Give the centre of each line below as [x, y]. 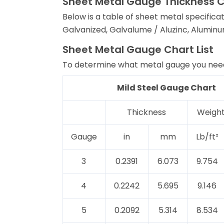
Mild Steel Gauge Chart [167, 88]
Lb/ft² [207, 137]
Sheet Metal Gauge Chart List [138, 50]
